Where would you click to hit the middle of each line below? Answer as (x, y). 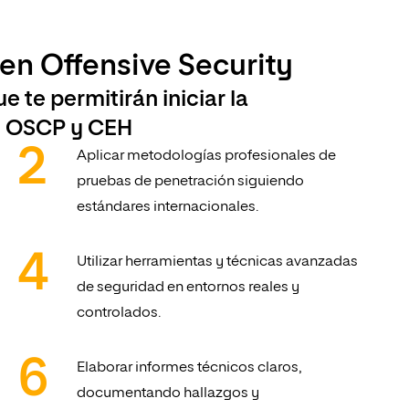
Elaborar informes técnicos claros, (189, 368)
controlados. (119, 314)
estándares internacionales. (168, 208)
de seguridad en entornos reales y (189, 288)
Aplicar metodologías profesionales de (207, 157)
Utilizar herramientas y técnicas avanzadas (218, 262)
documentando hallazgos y (168, 394)
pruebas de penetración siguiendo (191, 182)
